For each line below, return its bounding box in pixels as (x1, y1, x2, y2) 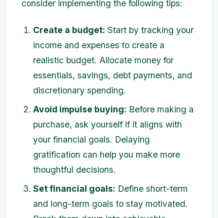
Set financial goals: (33, 183, 115, 194)
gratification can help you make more (33, 149, 180, 160)
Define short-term (115, 183, 188, 194)
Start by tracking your (105, 25, 194, 35)
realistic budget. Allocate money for (33, 55, 174, 65)
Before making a (127, 104, 194, 114)
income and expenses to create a (33, 40, 164, 50)
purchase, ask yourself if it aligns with (33, 119, 182, 129)
